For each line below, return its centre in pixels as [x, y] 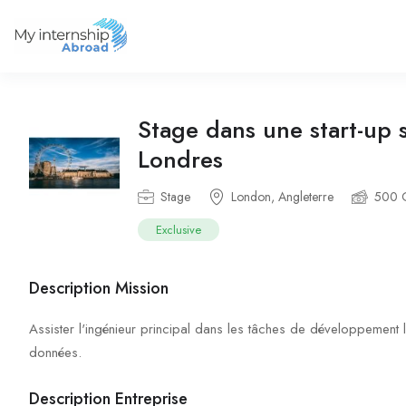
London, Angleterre [282, 197]
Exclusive [179, 230]
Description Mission [99, 288]
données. [55, 353]
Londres [180, 159]
